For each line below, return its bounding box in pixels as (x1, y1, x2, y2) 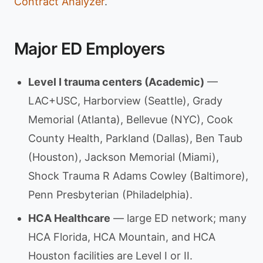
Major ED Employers (14, 39, 165, 59)
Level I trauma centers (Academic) (28, 76, 204, 88)
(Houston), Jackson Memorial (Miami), (28, 151, 219, 163)
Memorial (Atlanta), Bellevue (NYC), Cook (28, 113, 233, 126)
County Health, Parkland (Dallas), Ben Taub (28, 132, 242, 144)
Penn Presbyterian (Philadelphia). (28, 188, 193, 201)
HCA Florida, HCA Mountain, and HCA (28, 231, 215, 243)
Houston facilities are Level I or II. (28, 249, 193, 262)
